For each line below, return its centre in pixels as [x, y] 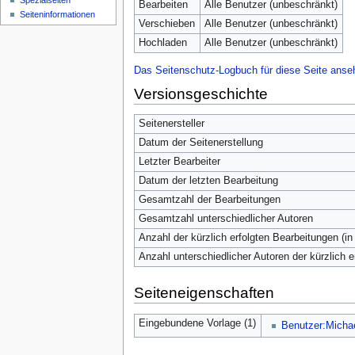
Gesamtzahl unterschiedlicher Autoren [225, 219]
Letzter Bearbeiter [179, 162]
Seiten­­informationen [58, 15]
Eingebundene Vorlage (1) [197, 323]
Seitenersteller [171, 124]
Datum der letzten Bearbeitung [208, 181]
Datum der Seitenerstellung [200, 143]
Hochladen [162, 43]
